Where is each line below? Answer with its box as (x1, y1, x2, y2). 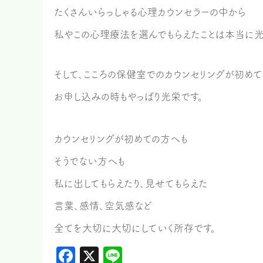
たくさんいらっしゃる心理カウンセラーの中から (54, 7, 246, 17)
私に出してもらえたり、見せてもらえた (54, 178, 208, 188)
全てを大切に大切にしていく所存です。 (54, 223, 216, 233)
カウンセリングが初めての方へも (54, 134, 188, 144)
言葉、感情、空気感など (54, 201, 152, 211)
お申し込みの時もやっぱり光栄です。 (54, 92, 203, 102)
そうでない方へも (54, 156, 125, 166)
